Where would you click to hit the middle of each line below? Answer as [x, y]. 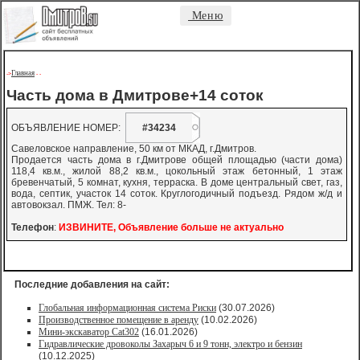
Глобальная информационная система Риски [127, 308]
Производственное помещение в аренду [119, 320]
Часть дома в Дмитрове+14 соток [135, 95]
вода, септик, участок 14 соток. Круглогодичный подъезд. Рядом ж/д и [177, 194]
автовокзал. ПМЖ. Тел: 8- [69, 205]
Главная [23, 73]
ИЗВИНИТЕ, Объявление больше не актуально [171, 227]
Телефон [33, 227]
